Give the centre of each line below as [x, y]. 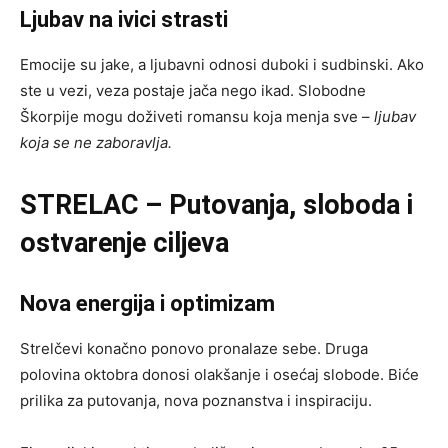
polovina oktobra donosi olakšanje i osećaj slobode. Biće [219, 375]
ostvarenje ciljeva [124, 243]
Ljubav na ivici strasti [124, 20]
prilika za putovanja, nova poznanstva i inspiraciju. [196, 401]
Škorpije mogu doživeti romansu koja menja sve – [197, 117]
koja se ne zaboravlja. [96, 143]
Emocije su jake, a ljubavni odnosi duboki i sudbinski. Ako [222, 65]
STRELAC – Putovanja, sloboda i [216, 205]
